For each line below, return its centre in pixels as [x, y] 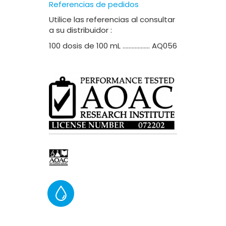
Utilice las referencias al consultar [112, 19]
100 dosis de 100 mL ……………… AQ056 [113, 46]
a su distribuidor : [80, 30]
